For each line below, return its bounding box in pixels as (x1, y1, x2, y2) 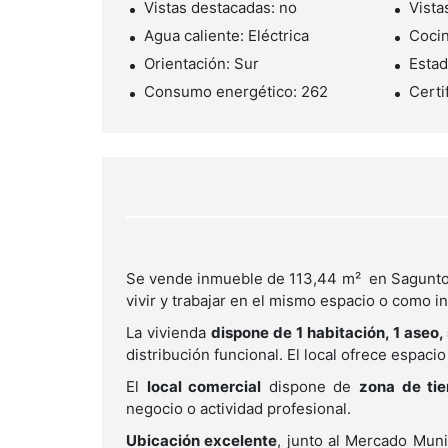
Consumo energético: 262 (144, 82, 328, 102)
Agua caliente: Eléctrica (144, 26, 309, 46)
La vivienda (126, 323, 211, 343)
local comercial (146, 377, 262, 397)
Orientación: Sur (144, 54, 259, 74)
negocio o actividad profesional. (126, 399, 351, 419)
